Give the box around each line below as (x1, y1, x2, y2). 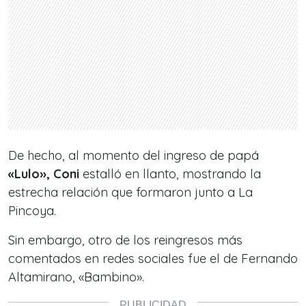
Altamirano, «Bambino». (8, 269, 144, 286)
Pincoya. (8, 203, 56, 219)
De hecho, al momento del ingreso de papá (8, 148, 259, 164)
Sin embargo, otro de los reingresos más (8, 232, 242, 249)
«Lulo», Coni (8, 166, 79, 182)
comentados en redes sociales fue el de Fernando (8, 251, 298, 267)
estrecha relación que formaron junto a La (8, 184, 253, 201)
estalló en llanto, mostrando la (79, 166, 261, 182)
